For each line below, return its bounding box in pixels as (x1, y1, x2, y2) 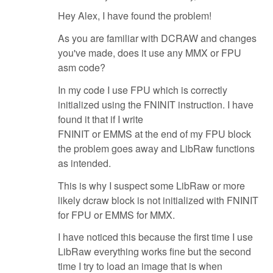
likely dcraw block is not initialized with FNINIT (58, 193, 258, 207)
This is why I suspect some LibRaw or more (58, 178, 245, 193)
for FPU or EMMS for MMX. (58, 207, 175, 222)
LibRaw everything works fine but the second (58, 244, 251, 259)
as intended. (58, 155, 111, 170)
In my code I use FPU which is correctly (58, 82, 227, 97)
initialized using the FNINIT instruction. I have (58, 97, 253, 112)
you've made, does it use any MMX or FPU (58, 45, 241, 60)
